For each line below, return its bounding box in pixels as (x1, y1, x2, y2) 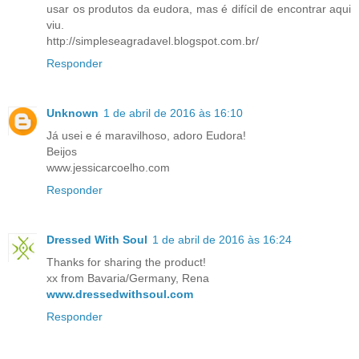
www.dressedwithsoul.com (46, 287, 193, 301)
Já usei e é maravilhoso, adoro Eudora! (46, 128, 246, 142)
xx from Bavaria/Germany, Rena (46, 271, 209, 284)
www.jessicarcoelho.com (46, 160, 170, 174)
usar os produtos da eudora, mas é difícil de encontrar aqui (46, 2, 351, 15)
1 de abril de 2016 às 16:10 (103, 106, 243, 119)
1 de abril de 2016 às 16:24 (152, 232, 292, 246)
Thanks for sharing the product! (46, 255, 206, 268)
